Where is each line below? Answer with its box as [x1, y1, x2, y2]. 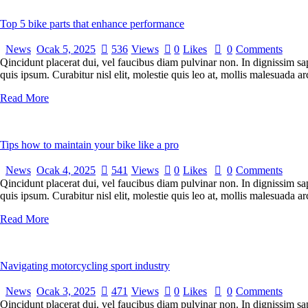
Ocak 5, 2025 [36, 43, 96, 56]
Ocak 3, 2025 [36, 285, 96, 298]
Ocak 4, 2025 [36, 164, 96, 177]
